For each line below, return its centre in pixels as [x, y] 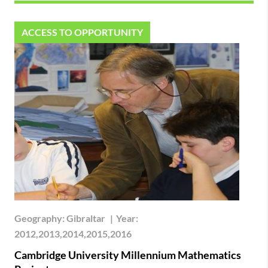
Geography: [40, 218]
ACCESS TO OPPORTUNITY [82, 32]
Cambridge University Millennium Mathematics [128, 255]
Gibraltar [86, 218]
